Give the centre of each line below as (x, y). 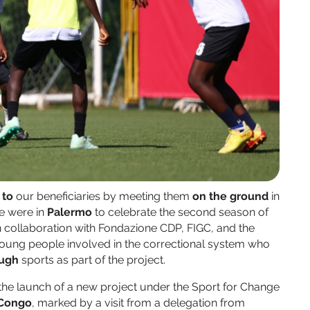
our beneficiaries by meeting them (104, 197)
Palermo (70, 212)
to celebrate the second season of (180, 212)
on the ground (230, 197)
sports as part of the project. (93, 260)
